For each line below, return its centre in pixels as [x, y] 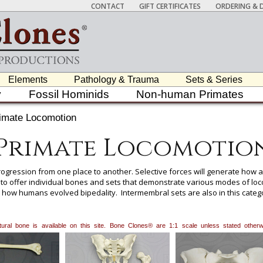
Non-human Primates [190, 94]
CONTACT [108, 6]
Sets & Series [214, 80]
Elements [28, 80]
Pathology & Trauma [117, 80]
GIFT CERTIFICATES [170, 6]
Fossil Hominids [69, 94]
